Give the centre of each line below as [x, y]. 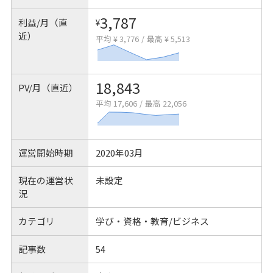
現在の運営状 [46, 180]
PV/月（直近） [48, 88]
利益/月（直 [43, 23]
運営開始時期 [46, 152]
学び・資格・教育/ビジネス [152, 221]
